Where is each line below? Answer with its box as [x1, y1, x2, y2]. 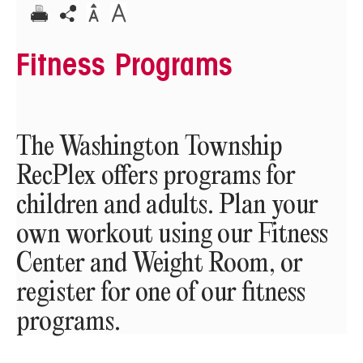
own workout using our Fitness [16, 220, 328, 250]
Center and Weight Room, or [16, 249, 303, 279]
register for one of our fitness [16, 278, 305, 308]
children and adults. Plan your [16, 190, 318, 220]
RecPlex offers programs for [16, 161, 296, 191]
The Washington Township [16, 132, 283, 162]
